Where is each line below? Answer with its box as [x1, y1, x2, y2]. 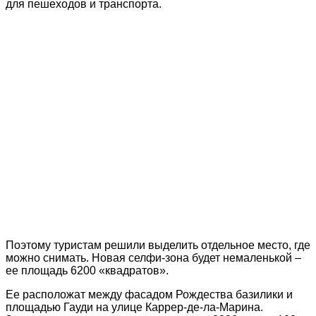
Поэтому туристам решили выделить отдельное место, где [6, 238, 310, 251]
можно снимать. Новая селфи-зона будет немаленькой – [6, 251, 301, 264]
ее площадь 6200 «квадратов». [6, 264, 169, 276]
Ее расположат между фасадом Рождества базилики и [6, 288, 293, 300]
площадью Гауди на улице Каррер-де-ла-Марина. [6, 300, 263, 313]
